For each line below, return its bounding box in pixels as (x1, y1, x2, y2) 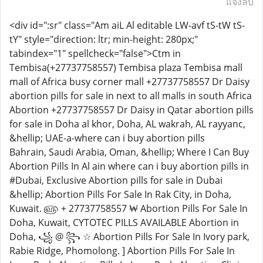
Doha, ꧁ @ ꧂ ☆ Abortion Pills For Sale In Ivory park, (9, 230, 249, 243)
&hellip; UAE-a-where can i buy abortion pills (9, 131, 205, 144)
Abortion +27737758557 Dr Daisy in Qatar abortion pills (9, 103, 254, 116)
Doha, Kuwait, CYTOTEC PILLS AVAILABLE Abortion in (9, 216, 239, 229)
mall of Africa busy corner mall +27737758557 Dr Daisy (9, 75, 249, 88)
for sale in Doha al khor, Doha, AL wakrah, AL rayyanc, (9, 117, 245, 130)
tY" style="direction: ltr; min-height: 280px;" (9, 33, 198, 46)
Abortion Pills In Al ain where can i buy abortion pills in (9, 160, 249, 173)
